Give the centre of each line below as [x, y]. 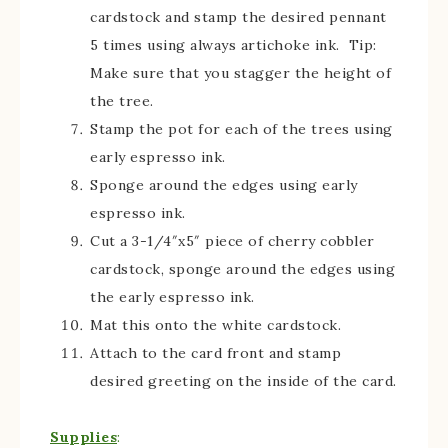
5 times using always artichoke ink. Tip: [235, 45]
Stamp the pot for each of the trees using [241, 129]
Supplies [83, 437]
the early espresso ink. [172, 297]
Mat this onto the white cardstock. [215, 325]
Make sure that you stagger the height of [240, 73]
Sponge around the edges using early [224, 185]
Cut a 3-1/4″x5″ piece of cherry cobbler [232, 241]
